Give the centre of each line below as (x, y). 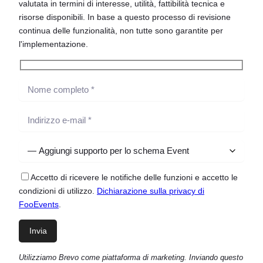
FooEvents (39, 204)
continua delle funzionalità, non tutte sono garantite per (121, 31)
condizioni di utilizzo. (58, 190)
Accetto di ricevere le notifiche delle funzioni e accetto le (134, 177)
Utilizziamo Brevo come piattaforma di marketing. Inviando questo (131, 257)
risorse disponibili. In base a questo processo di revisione (125, 17)
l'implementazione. (53, 44)
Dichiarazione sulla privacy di (151, 190)
